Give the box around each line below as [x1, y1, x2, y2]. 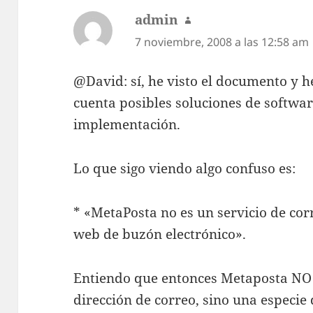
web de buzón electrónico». [73, 225, 247, 244]
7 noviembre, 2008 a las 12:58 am [135, 34, 310, 50]
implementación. [73, 115, 181, 134]
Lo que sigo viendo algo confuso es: [73, 159, 296, 178]
